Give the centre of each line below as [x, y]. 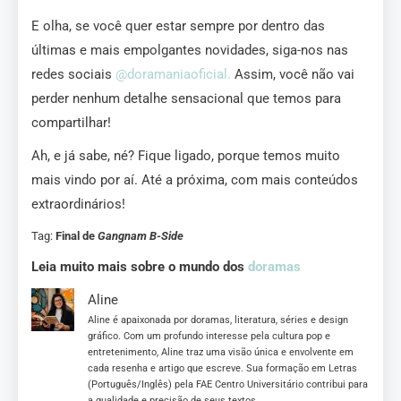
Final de [75, 236]
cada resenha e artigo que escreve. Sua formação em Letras [222, 369]
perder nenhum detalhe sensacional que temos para [186, 99]
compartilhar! [71, 123]
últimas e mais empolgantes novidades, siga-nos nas [190, 51]
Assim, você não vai [293, 75]
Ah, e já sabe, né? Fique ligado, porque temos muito [186, 156]
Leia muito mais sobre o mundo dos [140, 267]
